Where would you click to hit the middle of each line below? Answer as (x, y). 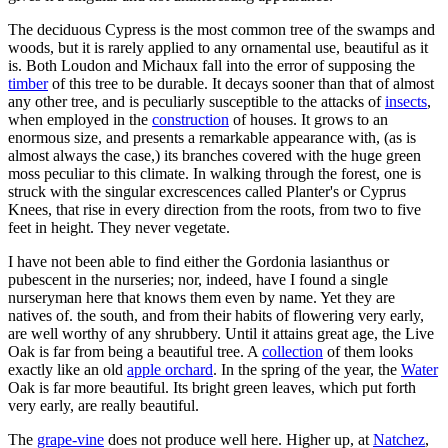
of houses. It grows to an (308, 119)
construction (190, 119)
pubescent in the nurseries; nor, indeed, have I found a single (198, 279)
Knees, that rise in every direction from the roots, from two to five (214, 209)
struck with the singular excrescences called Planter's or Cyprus (207, 191)
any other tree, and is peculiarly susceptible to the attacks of (196, 101)
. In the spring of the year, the (307, 369)
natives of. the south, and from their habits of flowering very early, (216, 315)
